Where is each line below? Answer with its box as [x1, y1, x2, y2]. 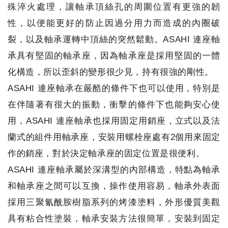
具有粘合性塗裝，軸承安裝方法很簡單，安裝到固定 [8, 214, 220, 223]
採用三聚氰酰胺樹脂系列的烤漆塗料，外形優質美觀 [8, 197, 220, 207]
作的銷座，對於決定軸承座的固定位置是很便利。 [8, 149, 205, 158]
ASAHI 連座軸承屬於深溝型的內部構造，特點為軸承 [8, 165, 220, 175]
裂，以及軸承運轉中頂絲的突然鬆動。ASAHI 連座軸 [8, 35, 220, 44]
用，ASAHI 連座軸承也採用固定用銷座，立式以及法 [8, 116, 220, 126]
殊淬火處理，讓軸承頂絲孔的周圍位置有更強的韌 [8, 2, 220, 12]
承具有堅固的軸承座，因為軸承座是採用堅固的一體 [8, 51, 220, 61]
